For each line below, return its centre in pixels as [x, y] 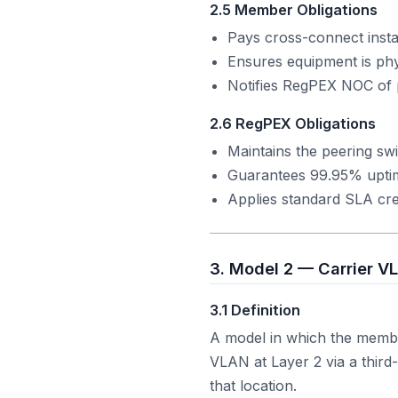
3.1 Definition [255, 310]
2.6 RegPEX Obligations [293, 124]
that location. [253, 385]
